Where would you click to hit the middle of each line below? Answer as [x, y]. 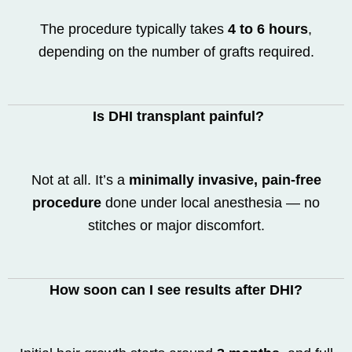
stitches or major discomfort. [176, 225]
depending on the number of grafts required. [176, 52]
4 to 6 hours [268, 29]
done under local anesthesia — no [211, 203]
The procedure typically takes [134, 29]
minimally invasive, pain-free [225, 180]
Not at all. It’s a [80, 180]
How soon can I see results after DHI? [176, 290]
